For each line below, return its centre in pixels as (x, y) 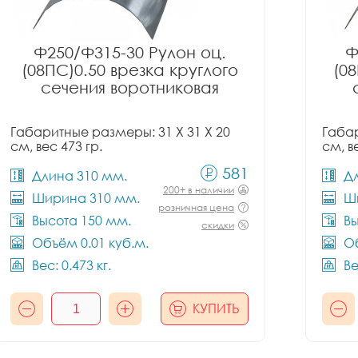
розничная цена (196, 207)
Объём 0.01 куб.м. (90, 243)
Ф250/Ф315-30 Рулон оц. (129, 52)
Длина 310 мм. (80, 176)
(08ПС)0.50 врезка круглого (129, 70)
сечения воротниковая (129, 87)
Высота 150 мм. (82, 221)
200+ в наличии (199, 190)
